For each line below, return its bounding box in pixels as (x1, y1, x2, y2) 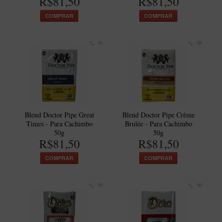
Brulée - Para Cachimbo (124, 119, 192, 128)
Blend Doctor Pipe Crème (122, 110, 195, 119)
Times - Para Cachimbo (26, 119, 93, 128)
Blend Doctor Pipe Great (24, 110, 94, 119)
